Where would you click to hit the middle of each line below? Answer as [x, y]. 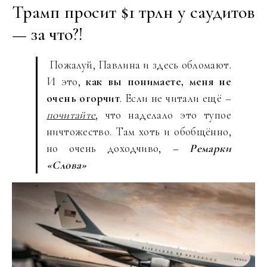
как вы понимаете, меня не [159, 81]
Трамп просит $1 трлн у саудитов [133, 12]
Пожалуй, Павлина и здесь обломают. [139, 65]
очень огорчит [83, 98]
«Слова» [67, 165]
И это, [66, 81]
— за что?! [47, 34]
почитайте [71, 115]
